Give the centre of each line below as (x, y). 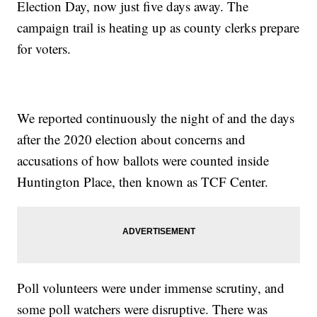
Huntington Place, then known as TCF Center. (143, 182)
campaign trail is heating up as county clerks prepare (158, 28)
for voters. (44, 49)
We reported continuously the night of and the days (156, 118)
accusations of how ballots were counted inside (143, 161)
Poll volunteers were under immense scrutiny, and (151, 288)
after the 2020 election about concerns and (132, 139)
